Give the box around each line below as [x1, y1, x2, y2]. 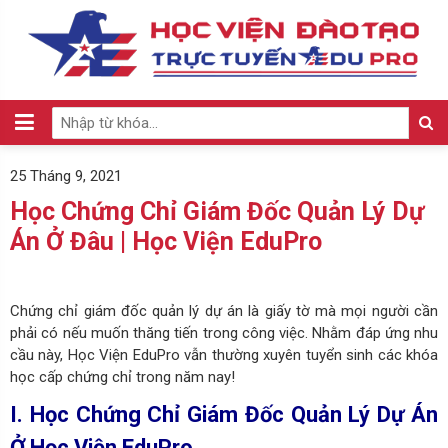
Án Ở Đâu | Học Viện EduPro [10, 227, 322, 256]
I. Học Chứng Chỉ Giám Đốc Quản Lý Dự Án [10, 401, 438, 427]
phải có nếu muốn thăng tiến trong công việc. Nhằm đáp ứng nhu [10, 323, 438, 342]
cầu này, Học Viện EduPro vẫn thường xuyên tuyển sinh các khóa [10, 345, 438, 364]
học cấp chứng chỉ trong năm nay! [10, 367, 235, 386]
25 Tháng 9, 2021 [10, 167, 122, 185]
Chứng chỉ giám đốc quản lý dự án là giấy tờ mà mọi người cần [10, 301, 438, 320]
